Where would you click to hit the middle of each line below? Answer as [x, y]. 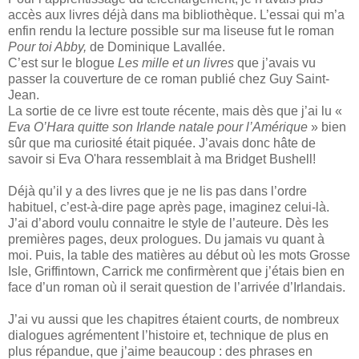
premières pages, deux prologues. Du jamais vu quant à [166, 240]
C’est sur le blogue [63, 63]
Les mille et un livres [176, 63]
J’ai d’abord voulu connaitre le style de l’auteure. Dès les [168, 224]
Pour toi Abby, [47, 47]
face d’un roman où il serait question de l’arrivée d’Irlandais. [177, 288]
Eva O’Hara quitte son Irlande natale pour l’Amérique [158, 127]
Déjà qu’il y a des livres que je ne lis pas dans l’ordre [157, 192]
